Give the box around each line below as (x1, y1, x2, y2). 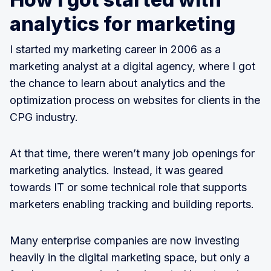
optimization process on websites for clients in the (10, 94, 260, 106)
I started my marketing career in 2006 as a (10, 43, 221, 56)
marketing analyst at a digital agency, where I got (10, 60, 255, 73)
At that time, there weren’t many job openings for (10, 147, 255, 160)
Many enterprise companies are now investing (10, 234, 240, 247)
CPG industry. (10, 111, 78, 123)
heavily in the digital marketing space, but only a (10, 251, 250, 264)
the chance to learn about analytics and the (10, 77, 225, 90)
